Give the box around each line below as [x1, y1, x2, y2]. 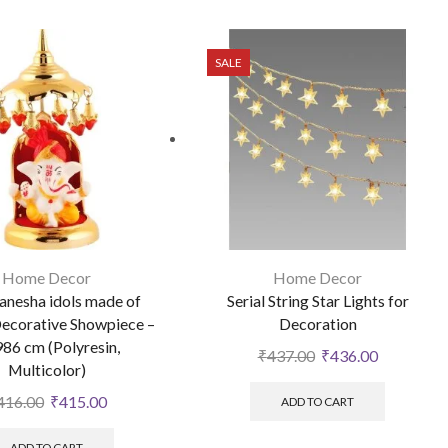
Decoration [278, 313, 357, 333]
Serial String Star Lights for [226, 290, 409, 310]
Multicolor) [7, 359, 86, 379]
